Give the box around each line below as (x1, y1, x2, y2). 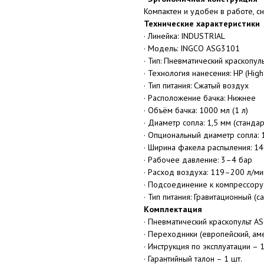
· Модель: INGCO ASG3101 (144, 43, 240, 54)
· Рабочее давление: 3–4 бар (144, 154, 252, 165)
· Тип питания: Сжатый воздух (144, 80, 249, 91)
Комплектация (144, 204, 202, 214)
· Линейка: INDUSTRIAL (144, 31, 225, 41)
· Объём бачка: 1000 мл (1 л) (144, 105, 248, 115)
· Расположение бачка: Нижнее (144, 93, 256, 103)
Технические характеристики (144, 18, 260, 29)
